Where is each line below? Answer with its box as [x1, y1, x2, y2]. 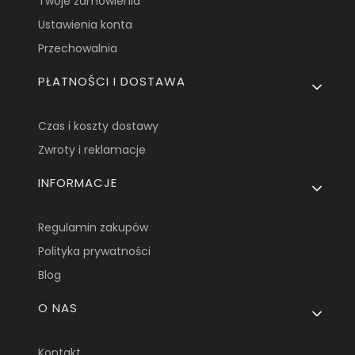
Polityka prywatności [38, 242, 151, 259]
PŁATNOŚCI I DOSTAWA [38, 72, 186, 90]
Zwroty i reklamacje [38, 141, 147, 158]
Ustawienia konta [38, 16, 133, 32]
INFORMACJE [38, 174, 118, 191]
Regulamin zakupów [38, 219, 149, 235]
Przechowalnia [38, 40, 118, 56]
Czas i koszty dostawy [38, 117, 159, 134]
